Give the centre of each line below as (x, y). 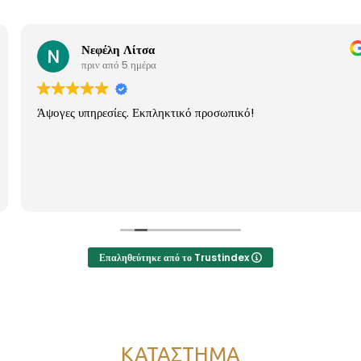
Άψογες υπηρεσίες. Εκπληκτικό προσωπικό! (124, 113)
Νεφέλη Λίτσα (97, 49)
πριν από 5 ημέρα (98, 64)
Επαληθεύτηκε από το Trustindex (175, 258)
